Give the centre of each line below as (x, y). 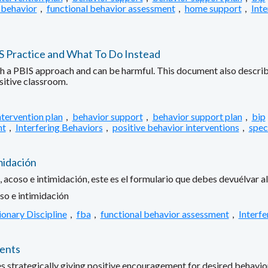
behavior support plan (197, 116)
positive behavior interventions (176, 127)
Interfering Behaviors (59, 127)
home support (213, 8)
